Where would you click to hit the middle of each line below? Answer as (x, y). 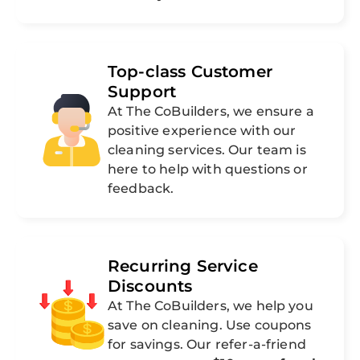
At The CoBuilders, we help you (211, 306)
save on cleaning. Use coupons (210, 325)
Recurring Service (183, 266)
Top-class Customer (190, 72)
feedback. (141, 189)
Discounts (150, 286)
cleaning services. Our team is (207, 150)
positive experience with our (202, 131)
